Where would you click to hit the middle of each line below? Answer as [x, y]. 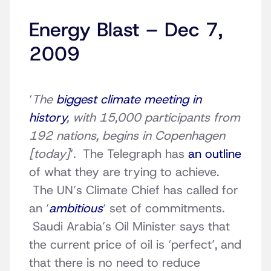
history [48, 118]
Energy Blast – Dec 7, [126, 30]
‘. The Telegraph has [129, 154]
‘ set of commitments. [164, 208]
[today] [50, 154]
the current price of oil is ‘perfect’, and [135, 245]
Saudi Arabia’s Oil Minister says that [129, 227]
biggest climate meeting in [129, 100]
